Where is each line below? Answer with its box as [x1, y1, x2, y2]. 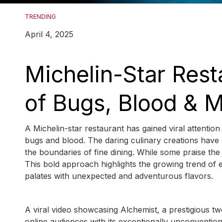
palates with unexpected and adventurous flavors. [25, 171, 213, 181]
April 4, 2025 [25, 29, 73, 40]
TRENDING [25, 13, 56, 21]
